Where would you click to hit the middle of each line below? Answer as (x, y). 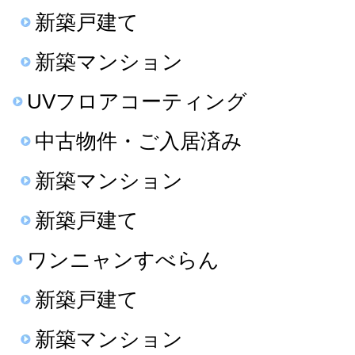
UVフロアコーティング (137, 101)
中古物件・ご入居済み (139, 141)
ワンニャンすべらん (123, 260)
